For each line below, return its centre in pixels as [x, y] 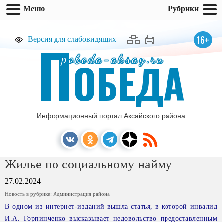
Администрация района [81, 194]
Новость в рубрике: [29, 194]
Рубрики [183, 8]
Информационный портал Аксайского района [111, 116]
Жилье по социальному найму [88, 164]
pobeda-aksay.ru [113, 59]
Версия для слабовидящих [72, 39]
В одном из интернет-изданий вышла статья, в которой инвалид [111, 206]
